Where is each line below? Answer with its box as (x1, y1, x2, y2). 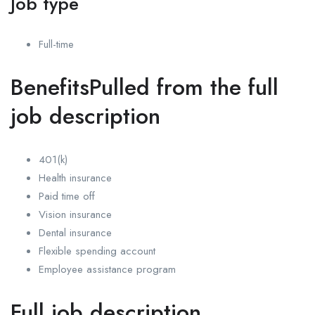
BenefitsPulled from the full (11, 71, 278, 104)
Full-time (39, 37, 74, 53)
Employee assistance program (39, 262, 176, 278)
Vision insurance (39, 207, 112, 223)
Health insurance (39, 170, 112, 186)
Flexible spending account (39, 243, 155, 259)
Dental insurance (39, 225, 112, 241)
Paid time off (39, 188, 95, 205)
